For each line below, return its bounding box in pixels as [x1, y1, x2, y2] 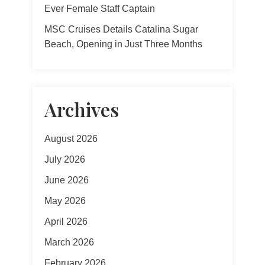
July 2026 [44, 154, 85, 164]
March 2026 [44, 237, 94, 247]
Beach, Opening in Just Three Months [44, 39, 202, 49]
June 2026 [44, 175, 89, 185]
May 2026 [44, 196, 86, 206]
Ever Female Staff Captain [44, 4, 155, 14]
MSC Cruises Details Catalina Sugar [44, 24, 198, 34]
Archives [44, 96, 119, 122]
